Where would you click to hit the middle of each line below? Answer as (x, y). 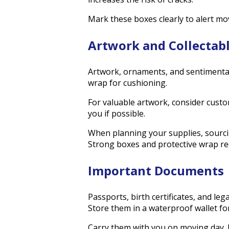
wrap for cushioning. (128, 83)
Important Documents (156, 170)
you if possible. (117, 113)
